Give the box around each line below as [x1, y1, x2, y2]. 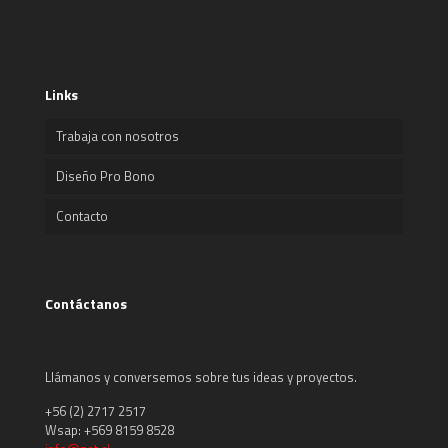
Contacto [56, 205, 108, 226]
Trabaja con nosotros [56, 125, 179, 146]
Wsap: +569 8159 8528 [45, 419, 174, 440]
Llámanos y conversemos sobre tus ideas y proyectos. [45, 366, 357, 387]
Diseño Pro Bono [56, 165, 155, 186]
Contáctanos [45, 292, 127, 314]
